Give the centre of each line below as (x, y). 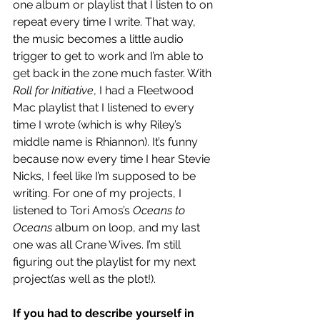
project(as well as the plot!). (84, 279)
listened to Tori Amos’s (73, 210)
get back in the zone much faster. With (114, 73)
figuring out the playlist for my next (106, 261)
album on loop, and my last (127, 227)
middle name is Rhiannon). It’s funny (107, 141)
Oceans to (160, 210)
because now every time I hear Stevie (113, 159)
